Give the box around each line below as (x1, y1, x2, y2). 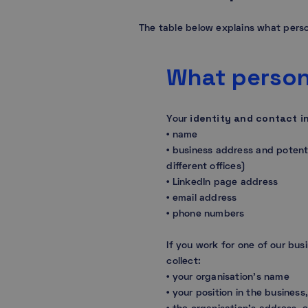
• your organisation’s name (166, 272, 289, 282)
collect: (166, 256, 204, 266)
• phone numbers (166, 209, 245, 219)
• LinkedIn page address (166, 177, 278, 187)
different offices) (166, 162, 246, 171)
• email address (166, 193, 237, 203)
